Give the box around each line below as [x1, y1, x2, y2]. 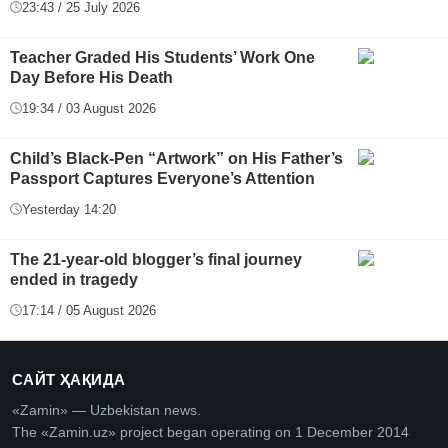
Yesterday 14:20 [22, 201, 116, 217]
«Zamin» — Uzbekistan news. [12, 402, 201, 418]
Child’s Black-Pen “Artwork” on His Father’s [10, 149, 343, 167]
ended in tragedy [10, 270, 138, 288]
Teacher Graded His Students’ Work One [10, 48, 315, 66]
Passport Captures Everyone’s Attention [10, 169, 315, 187]
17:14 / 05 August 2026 [22, 302, 156, 318]
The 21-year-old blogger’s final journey [10, 250, 302, 268]
